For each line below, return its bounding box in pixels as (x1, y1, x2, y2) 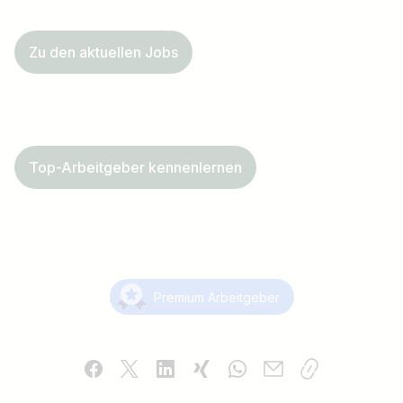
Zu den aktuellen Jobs (29, 43, 178, 62)
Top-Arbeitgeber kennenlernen (29, 158, 242, 177)
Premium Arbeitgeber (153, 289, 280, 305)
